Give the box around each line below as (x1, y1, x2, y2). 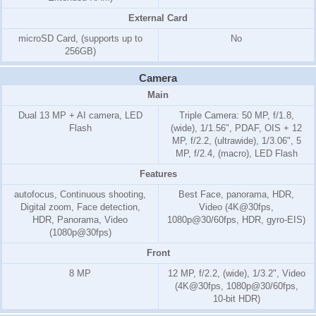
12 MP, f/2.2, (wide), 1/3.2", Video (167, 267, 305, 279)
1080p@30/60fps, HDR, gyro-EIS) (167, 214, 305, 225)
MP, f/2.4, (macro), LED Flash (175, 147, 298, 159)
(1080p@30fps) (49, 226, 111, 238)
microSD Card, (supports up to (18, 32, 142, 44)
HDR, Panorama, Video (32, 214, 128, 225)
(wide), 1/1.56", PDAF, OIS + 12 (171, 122, 302, 133)
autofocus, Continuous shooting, (14, 188, 146, 200)
